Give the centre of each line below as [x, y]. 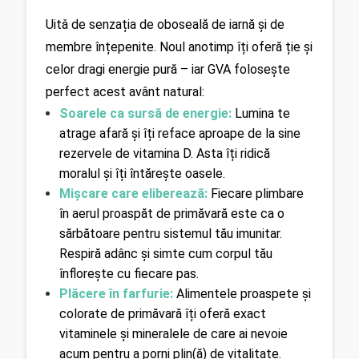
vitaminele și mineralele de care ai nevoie [173, 334]
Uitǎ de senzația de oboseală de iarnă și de [165, 25]
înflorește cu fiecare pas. [129, 274]
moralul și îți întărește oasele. [142, 174]
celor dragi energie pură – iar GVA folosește [168, 70]
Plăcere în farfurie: [117, 294]
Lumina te [260, 114]
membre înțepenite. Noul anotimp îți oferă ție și [179, 47]
